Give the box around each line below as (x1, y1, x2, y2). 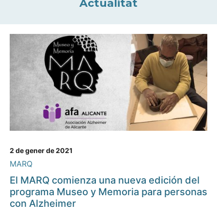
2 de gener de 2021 (10, 146, 73, 155)
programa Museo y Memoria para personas (10, 186, 207, 198)
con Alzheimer (10, 198, 76, 210)
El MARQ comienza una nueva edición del (10, 174, 200, 186)
